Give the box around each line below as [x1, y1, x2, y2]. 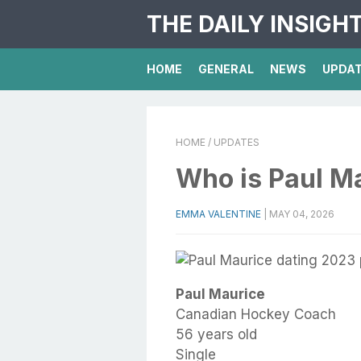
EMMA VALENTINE [176, 208, 261, 220]
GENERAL [198, 62, 254, 76]
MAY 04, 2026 [269, 208, 334, 220]
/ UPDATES [205, 136, 259, 148]
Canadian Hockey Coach [176, 306, 336, 322]
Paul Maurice [176, 286, 265, 302]
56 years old [176, 326, 257, 342]
